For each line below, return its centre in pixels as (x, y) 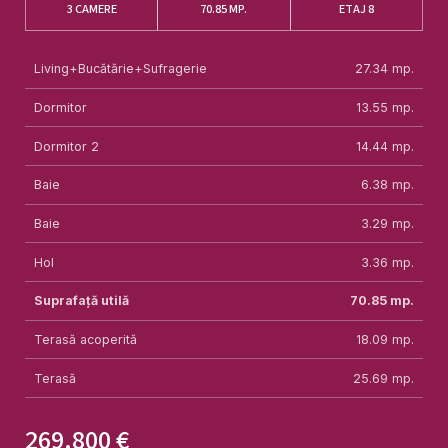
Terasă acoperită (86, 339)
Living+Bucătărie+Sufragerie (121, 69)
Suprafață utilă (82, 301)
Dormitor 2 (67, 146)
